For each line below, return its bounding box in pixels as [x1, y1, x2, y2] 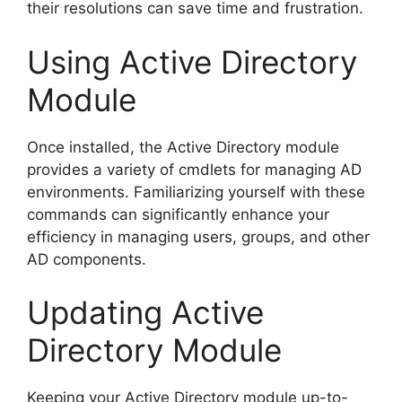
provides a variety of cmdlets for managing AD [27, 160, 362, 179]
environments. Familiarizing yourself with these [27, 182, 365, 201]
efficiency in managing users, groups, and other [27, 227, 370, 246]
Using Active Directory [27, 42, 357, 81]
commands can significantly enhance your [27, 205, 329, 223]
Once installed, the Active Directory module [27, 137, 339, 156]
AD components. [27, 249, 146, 268]
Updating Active [27, 293, 264, 331]
